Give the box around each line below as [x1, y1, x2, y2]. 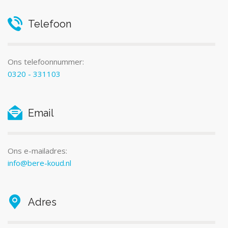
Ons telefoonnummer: [8, 56, 84, 67]
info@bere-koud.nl [8, 157, 71, 168]
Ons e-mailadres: [8, 145, 67, 156]
